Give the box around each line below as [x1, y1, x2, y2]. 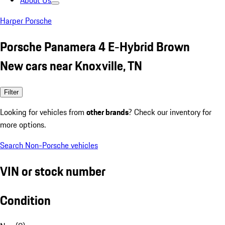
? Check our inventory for [129, 105, 211, 118]
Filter [4, 88, 19, 96]
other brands [86, 105, 129, 118]
